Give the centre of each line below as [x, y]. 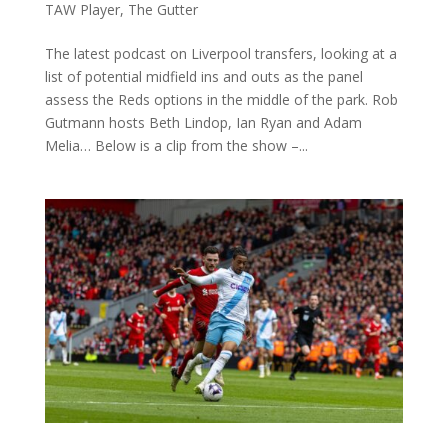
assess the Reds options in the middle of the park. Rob [221, 99]
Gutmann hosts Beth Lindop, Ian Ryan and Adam [203, 122]
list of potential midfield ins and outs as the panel [203, 76]
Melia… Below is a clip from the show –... [176, 145]
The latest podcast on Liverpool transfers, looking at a [220, 53]
